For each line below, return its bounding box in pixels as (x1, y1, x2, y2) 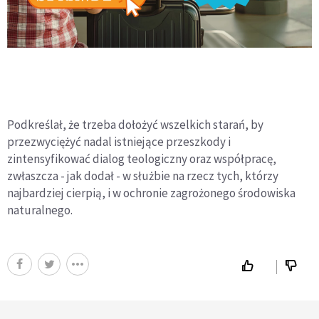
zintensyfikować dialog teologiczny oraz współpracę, (7, 151, 276, 167)
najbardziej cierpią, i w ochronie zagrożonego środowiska (7, 185, 296, 202)
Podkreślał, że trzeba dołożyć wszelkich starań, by (7, 117, 263, 133)
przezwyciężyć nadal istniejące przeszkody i (7, 134, 231, 150)
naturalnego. (7, 202, 73, 219)
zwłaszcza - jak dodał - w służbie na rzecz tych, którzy (7, 168, 278, 184)
